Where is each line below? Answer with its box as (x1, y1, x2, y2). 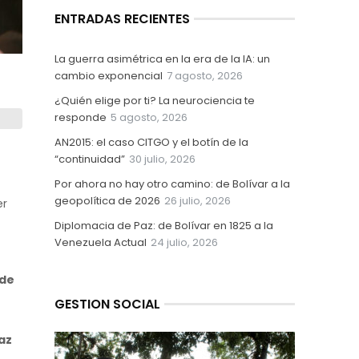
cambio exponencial (54, 68, 163, 84)
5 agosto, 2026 (111, 110, 188, 126)
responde (54, 110, 107, 126)
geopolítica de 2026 (54, 193, 160, 209)
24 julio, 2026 (151, 235, 218, 251)
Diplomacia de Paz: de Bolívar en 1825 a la (54, 218, 273, 234)
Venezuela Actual (54, 235, 147, 251)
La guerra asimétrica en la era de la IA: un (54, 51, 270, 67)
